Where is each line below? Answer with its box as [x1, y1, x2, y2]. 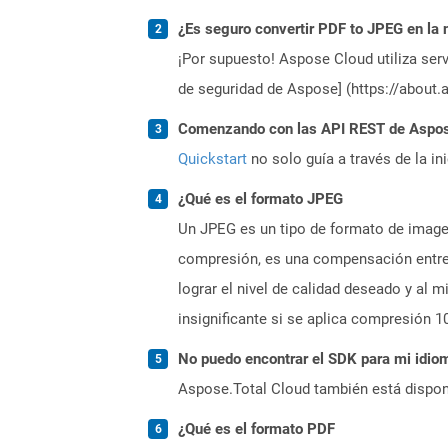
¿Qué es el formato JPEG [178, 189, 343, 208]
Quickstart [178, 149, 247, 168]
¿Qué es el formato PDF [178, 419, 335, 438]
